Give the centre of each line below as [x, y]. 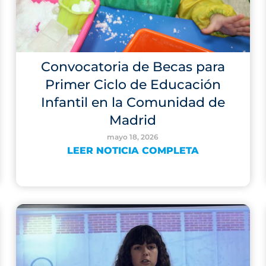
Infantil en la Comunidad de [133, 102]
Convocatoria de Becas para [133, 67]
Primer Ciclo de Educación [133, 85]
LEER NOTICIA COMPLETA [133, 151]
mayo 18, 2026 [133, 137]
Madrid [133, 120]
